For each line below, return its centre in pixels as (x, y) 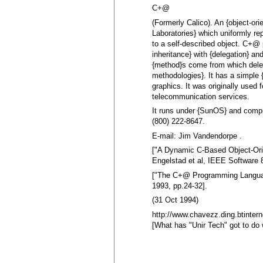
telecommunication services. (201, 96)
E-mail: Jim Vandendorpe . (197, 136)
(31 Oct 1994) (176, 200)
